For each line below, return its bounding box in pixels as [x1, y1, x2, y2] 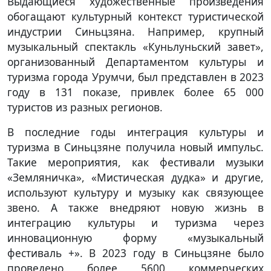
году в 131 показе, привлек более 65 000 [7, 84, 264, 99]
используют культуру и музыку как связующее [7, 184, 264, 200]
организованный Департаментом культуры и [7, 54, 264, 69]
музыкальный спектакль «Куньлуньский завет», [7, 39, 264, 54]
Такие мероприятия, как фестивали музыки [7, 154, 264, 169]
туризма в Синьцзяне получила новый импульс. [7, 139, 264, 154]
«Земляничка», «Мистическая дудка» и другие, [7, 169, 264, 184]
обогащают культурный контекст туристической [7, 8, 264, 24]
